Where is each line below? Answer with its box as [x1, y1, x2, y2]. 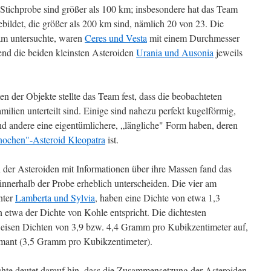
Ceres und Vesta [85, 31, 147, 44]
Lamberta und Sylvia [15, 191, 95, 204]
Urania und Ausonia [136, 46, 214, 59]
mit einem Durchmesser [147, 31, 240, 44]
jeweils [214, 46, 243, 59]
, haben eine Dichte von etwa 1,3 [95, 191, 220, 204]
